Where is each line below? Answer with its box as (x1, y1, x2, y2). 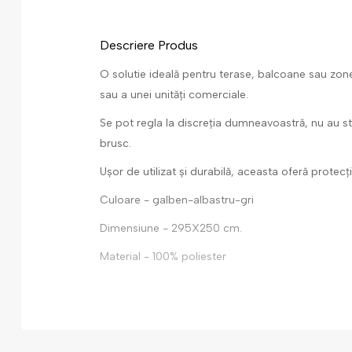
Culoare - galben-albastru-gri (100, 193, 254, 207)
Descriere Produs (100, 38, 198, 53)
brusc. (100, 137, 131, 150)
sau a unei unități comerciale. (100, 88, 248, 101)
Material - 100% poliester (100, 250, 226, 263)
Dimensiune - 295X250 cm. (100, 222, 242, 235)
